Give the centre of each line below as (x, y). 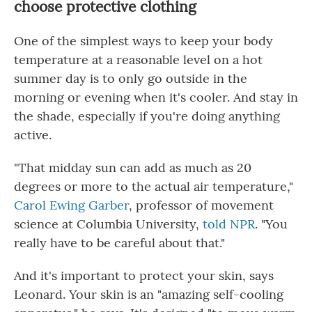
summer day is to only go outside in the (131, 79)
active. (33, 135)
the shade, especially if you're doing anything (147, 116)
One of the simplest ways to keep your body (143, 41)
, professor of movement (201, 205)
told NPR (229, 224)
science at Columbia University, (108, 224)
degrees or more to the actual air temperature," (154, 187)
